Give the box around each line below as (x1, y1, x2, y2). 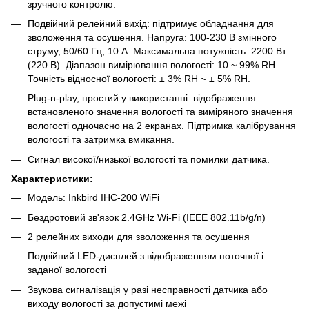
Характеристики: (11, 173, 93, 185)
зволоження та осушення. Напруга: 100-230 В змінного (28, 31, 277, 43)
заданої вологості (28, 264, 106, 276)
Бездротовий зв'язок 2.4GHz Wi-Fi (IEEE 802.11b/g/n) (28, 211, 266, 223)
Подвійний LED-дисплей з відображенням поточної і (28, 250, 263, 262)
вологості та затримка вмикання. (28, 134, 175, 146)
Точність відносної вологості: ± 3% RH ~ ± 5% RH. (28, 72, 250, 84)
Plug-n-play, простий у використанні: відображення (28, 92, 256, 104)
